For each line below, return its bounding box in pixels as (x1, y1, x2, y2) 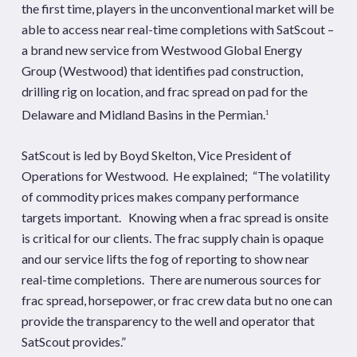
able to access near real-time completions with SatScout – (21, 22, 334, 37)
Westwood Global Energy (160, 42, 302, 58)
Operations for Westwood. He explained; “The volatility (21, 167, 330, 183)
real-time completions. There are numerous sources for (21, 271, 321, 287)
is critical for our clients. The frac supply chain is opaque (21, 229, 324, 245)
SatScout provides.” (21, 333, 126, 349)
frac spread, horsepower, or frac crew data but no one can (21, 292, 332, 308)
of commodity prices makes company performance (21, 188, 299, 204)
